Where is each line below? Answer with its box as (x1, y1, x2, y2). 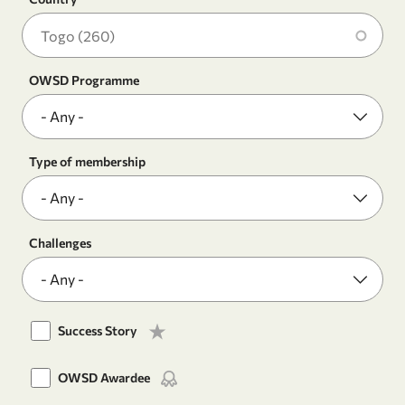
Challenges (29, 235, 91, 250)
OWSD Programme (29, 72, 139, 88)
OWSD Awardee (58, 370, 150, 385)
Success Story (58, 323, 137, 338)
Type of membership (29, 154, 146, 169)
